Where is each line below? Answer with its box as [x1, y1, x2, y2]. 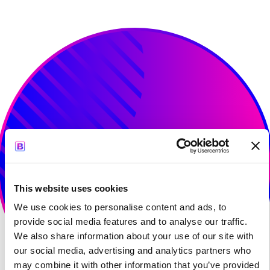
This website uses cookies [14, 183, 128, 193]
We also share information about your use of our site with [14, 231, 254, 241]
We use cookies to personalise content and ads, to [14, 202, 227, 212]
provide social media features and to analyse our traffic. [14, 216, 248, 227]
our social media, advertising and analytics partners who [14, 245, 251, 256]
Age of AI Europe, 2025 [80, 2, 190, 14]
